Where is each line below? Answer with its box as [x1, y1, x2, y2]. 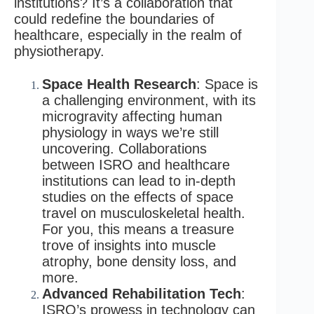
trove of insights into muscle [42, 237, 216, 253]
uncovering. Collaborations [42, 140, 207, 156]
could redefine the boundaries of [14, 11, 214, 27]
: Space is [196, 76, 258, 92]
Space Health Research [42, 76, 196, 92]
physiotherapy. [14, 43, 104, 59]
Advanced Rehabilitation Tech [42, 285, 241, 301]
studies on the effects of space [42, 189, 233, 205]
